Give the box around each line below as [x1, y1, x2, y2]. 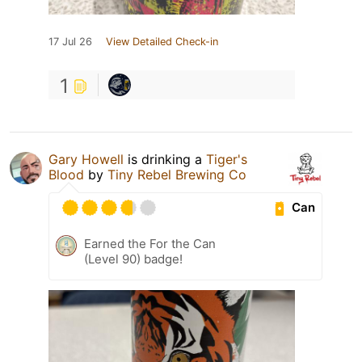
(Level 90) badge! [84, 250, 183, 267]
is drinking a [124, 150, 206, 167]
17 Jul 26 [48, 35, 92, 48]
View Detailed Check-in [106, 35, 218, 48]
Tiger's [206, 150, 247, 167]
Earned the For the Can [84, 235, 216, 251]
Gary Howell [48, 150, 124, 167]
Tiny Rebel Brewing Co [107, 166, 246, 183]
